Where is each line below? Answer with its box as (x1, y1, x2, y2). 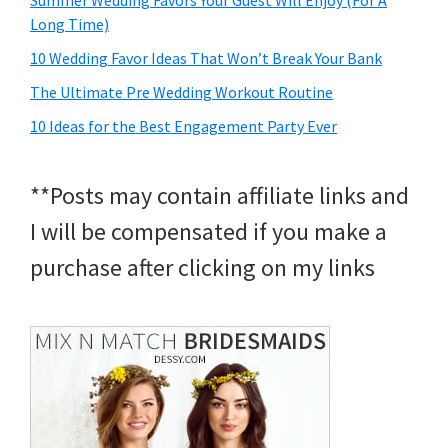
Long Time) (30, 14, 109, 35)
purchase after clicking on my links (30, 252, 375, 284)
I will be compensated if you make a (30, 216, 387, 248)
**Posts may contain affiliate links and (30, 180, 409, 212)
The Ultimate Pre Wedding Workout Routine (30, 82, 333, 103)
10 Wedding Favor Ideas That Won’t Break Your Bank (30, 48, 382, 69)
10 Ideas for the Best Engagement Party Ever (30, 116, 337, 137)
